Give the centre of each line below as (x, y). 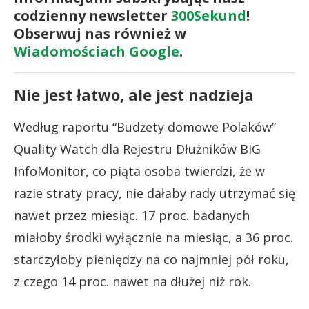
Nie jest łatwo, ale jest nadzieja (134, 94)
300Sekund (209, 15)
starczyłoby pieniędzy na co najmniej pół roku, (151, 259)
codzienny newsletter (92, 15)
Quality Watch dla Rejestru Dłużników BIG (137, 149)
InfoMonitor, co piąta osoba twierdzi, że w (139, 171)
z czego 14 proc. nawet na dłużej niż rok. (132, 281)
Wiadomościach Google (97, 51)
